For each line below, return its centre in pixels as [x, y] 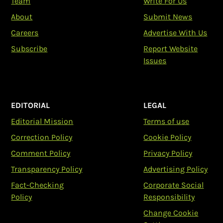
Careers [25, 33]
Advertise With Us [175, 33]
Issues [155, 60]
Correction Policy [42, 137]
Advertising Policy [176, 169]
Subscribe [29, 49]
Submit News [168, 17]
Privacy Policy [168, 153]
